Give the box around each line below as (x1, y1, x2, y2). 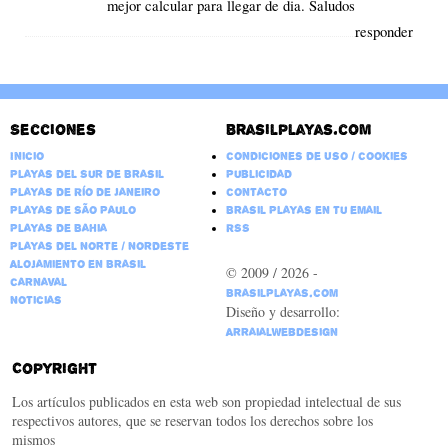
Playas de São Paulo (9, 203, 136, 218)
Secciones (9, 120, 96, 140)
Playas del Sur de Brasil (9, 167, 164, 182)
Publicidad (225, 167, 292, 182)
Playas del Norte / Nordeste (9, 239, 189, 254)
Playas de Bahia (9, 221, 107, 236)
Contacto (225, 185, 287, 200)
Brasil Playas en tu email (225, 203, 382, 218)
